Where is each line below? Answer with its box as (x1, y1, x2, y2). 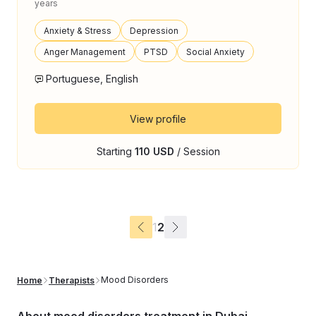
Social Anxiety (186, 46, 245, 57)
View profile (130, 112, 186, 125)
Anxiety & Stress (44, 25, 111, 36)
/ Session (174, 145, 220, 157)
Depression (130, 25, 178, 36)
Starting (96, 145, 135, 157)
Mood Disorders (101, 274, 169, 285)
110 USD (134, 145, 174, 157)
